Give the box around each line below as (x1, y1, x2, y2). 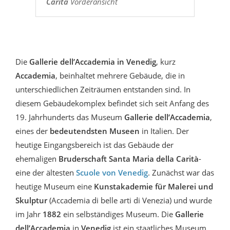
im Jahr (15, 208, 43, 219)
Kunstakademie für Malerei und (94, 181, 213, 191)
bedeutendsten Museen (50, 125, 140, 136)
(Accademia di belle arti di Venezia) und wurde (49, 195, 212, 205)
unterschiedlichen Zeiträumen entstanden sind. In (15, 84, 190, 94)
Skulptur (15, 195, 49, 205)
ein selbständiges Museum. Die (63, 208, 175, 219)
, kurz (156, 56, 176, 67)
